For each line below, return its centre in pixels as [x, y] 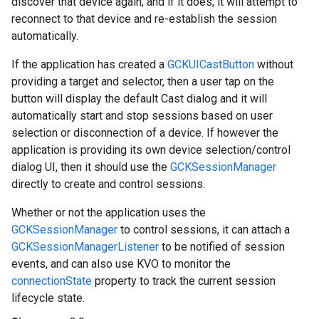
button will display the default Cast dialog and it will [139, 99]
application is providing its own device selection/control [151, 150]
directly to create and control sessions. [108, 184]
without [274, 64]
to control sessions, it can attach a [204, 230]
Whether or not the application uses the [109, 213]
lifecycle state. [48, 298]
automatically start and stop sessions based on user [142, 116]
